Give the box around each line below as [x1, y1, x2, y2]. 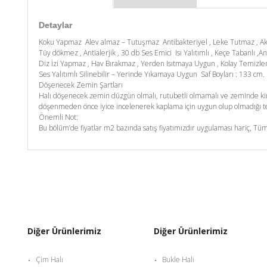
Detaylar [39, 20, 72, 30]
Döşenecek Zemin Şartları [39, 79, 123, 90]
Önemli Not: [39, 111, 78, 122]
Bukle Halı [162, 254, 194, 265]
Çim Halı [36, 254, 63, 265]
